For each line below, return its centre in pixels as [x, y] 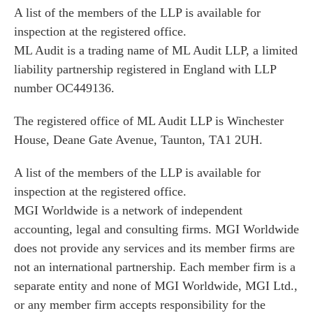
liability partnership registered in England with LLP [145, 69]
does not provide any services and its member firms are [154, 248]
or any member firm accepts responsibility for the [140, 305]
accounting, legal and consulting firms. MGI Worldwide [156, 229]
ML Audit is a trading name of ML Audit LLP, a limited [156, 50]
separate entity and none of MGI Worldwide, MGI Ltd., [156, 286]
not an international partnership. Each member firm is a [155, 267]
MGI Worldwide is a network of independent [128, 210]
